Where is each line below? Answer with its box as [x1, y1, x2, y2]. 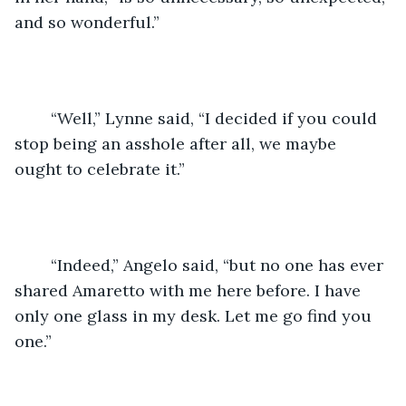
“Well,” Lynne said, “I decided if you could [33, 107, 51, 129]
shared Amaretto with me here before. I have [14, 279, 365, 301]
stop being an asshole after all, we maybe [14, 132, 341, 154]
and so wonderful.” [14, 11, 159, 33]
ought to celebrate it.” [14, 158, 185, 179]
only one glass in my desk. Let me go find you [14, 304, 376, 326]
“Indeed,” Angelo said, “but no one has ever [33, 254, 51, 275]
